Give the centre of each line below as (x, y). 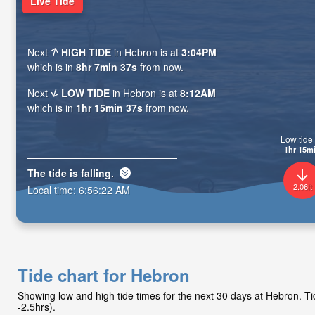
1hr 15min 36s (109, 108)
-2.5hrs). (37, 307)
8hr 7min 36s (107, 67)
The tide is (54, 173)
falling (96, 173)
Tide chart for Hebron (104, 275)
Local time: (53, 189)
